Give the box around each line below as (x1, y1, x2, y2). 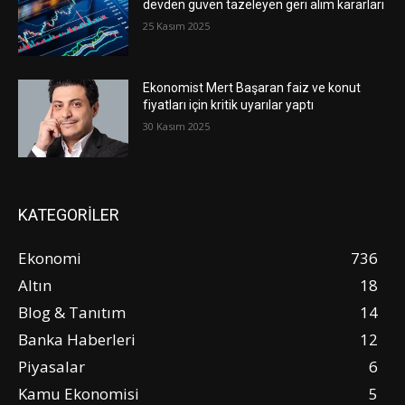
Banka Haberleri (18, 328, 136, 350)
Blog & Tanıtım (18, 301, 126, 323)
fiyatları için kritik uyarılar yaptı (143, 98, 315, 113)
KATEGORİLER (18, 204, 119, 224)
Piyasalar (18, 355, 85, 377)
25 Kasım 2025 (143, 18, 211, 33)
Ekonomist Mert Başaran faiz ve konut (143, 80, 362, 96)
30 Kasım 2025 (143, 119, 211, 134)
